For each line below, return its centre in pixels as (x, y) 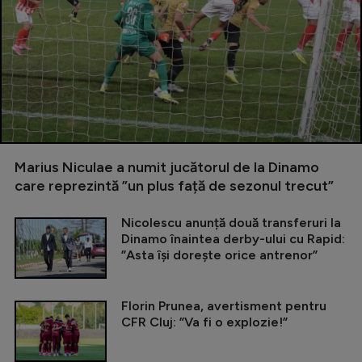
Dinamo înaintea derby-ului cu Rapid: (233, 239)
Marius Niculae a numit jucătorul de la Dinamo (167, 168)
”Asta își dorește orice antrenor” (219, 255)
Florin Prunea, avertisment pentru (224, 306)
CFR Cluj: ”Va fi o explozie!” (204, 322)
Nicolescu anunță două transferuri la (231, 223)
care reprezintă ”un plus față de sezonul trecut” (174, 186)
